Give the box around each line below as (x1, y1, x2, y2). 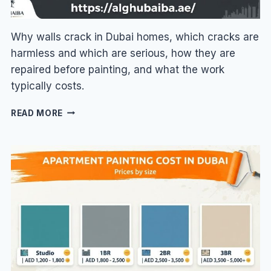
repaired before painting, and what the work (10, 63, 224, 76)
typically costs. (10, 79, 84, 92)
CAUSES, (62, 168, 102, 178)
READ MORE (10, 108, 64, 118)
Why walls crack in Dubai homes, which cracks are (10, 30, 259, 43)
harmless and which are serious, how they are (10, 47, 235, 59)
